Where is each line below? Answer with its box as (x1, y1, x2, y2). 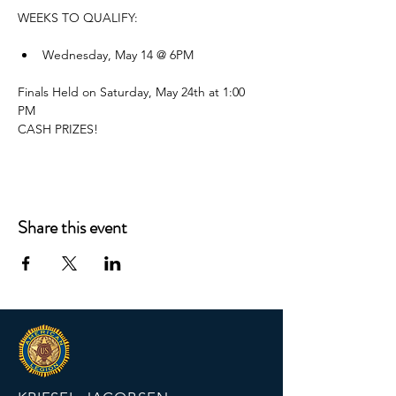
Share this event (18, 215, 127, 240)
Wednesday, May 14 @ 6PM (42, 47, 194, 63)
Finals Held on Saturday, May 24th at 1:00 (18, 84, 248, 100)
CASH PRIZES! (18, 121, 98, 137)
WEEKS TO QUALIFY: (18, 10, 138, 26)
